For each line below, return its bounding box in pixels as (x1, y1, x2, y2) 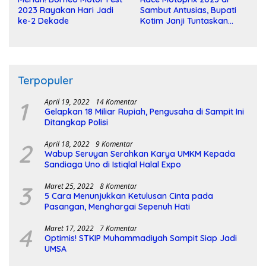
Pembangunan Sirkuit (140, 26, 224, 37)
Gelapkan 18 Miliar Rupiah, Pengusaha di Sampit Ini (45, 106, 244, 118)
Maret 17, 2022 (45, 223, 94, 234)
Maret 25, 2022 (45, 181, 94, 192)
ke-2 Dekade (18, 15, 69, 27)
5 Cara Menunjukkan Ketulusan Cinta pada (45, 191, 213, 202)
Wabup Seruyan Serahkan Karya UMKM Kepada (45, 148, 235, 160)
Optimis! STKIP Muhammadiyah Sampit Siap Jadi (45, 233, 237, 244)
